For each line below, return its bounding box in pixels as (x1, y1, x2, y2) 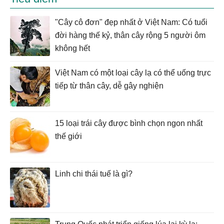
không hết (55, 44, 90, 53)
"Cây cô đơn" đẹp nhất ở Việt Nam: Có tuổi (55, 18, 207, 27)
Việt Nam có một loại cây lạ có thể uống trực (55, 68, 211, 77)
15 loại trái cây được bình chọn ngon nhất (55, 119, 202, 128)
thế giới (55, 132, 82, 141)
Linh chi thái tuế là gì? (55, 169, 132, 178)
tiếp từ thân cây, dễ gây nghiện (55, 81, 163, 90)
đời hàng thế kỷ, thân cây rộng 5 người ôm (55, 31, 205, 40)
